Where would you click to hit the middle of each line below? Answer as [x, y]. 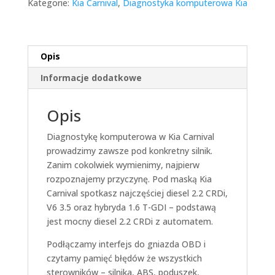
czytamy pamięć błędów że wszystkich [124, 258]
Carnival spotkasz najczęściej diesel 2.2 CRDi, [137, 193]
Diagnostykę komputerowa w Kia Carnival [130, 136]
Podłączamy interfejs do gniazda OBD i [126, 244]
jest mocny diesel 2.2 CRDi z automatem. [130, 221]
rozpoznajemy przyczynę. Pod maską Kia [129, 179]
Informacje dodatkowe [91, 77]
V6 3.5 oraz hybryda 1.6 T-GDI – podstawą [131, 207]
